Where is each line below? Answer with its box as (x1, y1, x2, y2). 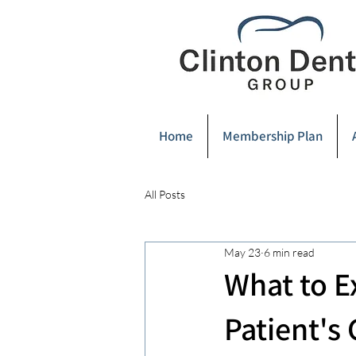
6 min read (264, 245, 315, 259)
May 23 (224, 245, 261, 259)
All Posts (145, 187, 185, 201)
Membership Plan (222, 127, 323, 145)
